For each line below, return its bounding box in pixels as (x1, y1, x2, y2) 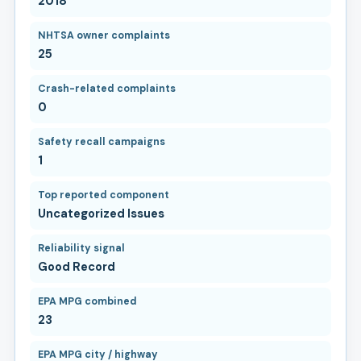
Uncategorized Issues (37, 205, 164, 222)
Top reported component (37, 188, 169, 201)
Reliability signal (37, 241, 125, 255)
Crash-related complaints (37, 81, 176, 95)
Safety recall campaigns (37, 135, 165, 148)
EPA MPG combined (37, 294, 137, 308)
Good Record (37, 258, 115, 275)
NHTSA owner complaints (37, 28, 170, 42)
